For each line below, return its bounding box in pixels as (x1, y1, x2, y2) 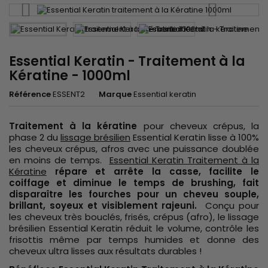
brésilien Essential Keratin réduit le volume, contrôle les (9, 221, 259, 234)
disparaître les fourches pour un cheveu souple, (9, 187, 259, 200)
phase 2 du (9, 130, 60, 144)
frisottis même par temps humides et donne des (9, 233, 259, 246)
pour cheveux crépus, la (137, 119, 260, 132)
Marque (99, 88, 132, 100)
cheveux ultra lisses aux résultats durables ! (9, 244, 204, 257)
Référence (9, 88, 51, 100)
